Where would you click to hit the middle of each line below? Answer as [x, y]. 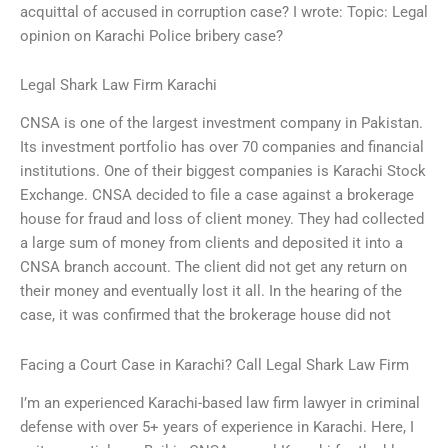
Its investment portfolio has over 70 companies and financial [222, 147]
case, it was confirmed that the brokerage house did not [205, 315]
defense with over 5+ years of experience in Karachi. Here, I [217, 427]
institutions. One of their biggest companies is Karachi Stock [223, 171]
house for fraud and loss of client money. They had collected [222, 219]
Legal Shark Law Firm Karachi [118, 85]
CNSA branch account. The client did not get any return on [213, 267]
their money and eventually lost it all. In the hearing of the [211, 291]
